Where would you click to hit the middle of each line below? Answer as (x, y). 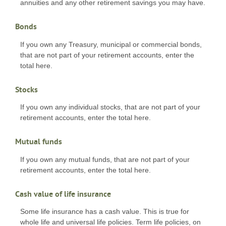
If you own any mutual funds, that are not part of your (105, 159)
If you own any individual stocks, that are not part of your (110, 107)
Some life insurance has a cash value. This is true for (105, 212)
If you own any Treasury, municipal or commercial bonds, (111, 44)
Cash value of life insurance (63, 194)
